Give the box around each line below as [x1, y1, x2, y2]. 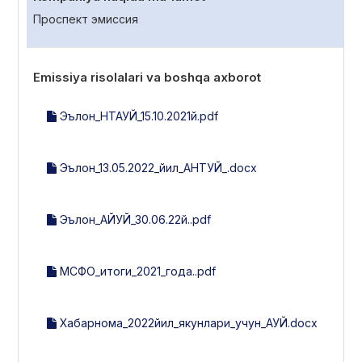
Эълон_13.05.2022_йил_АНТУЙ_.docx [57, 160, 257, 175]
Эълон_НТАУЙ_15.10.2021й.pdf [57, 108, 218, 123]
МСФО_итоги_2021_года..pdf [57, 263, 216, 278]
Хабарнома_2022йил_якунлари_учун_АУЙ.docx [57, 315, 318, 330]
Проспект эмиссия [33, 11, 138, 26]
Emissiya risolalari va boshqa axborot [33, 69, 261, 85]
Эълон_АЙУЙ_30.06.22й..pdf [57, 212, 211, 226]
